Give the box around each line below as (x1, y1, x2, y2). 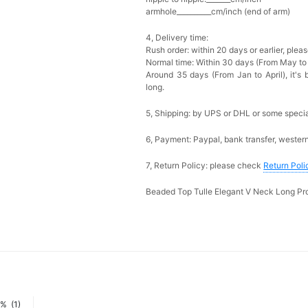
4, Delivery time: (146, 32, 209, 43)
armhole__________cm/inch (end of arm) (146, 5, 291, 16)
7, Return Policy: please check (146, 159, 264, 170)
